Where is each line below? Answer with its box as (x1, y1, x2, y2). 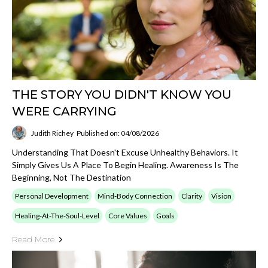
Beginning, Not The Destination (12, 172, 131, 182)
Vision (211, 191, 232, 200)
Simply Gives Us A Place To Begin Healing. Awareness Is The (12, 160, 239, 170)
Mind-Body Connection (98, 191, 172, 200)
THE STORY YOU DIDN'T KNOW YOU (12, 87, 232, 102)
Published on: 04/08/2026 (77, 128, 159, 138)
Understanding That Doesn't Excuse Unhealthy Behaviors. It (12, 147, 238, 157)
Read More (12, 234, 54, 245)
